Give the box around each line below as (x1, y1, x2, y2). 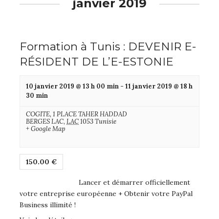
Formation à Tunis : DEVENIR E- (20, 40, 196, 54)
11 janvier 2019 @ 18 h (125, 82, 193, 91)
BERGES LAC (26, 117, 64, 126)
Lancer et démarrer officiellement (79, 178, 191, 187)
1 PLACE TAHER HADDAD (53, 110, 127, 119)
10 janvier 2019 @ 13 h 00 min (26, 82, 119, 91)
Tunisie (95, 117, 116, 126)
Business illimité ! (20, 200, 76, 210)
